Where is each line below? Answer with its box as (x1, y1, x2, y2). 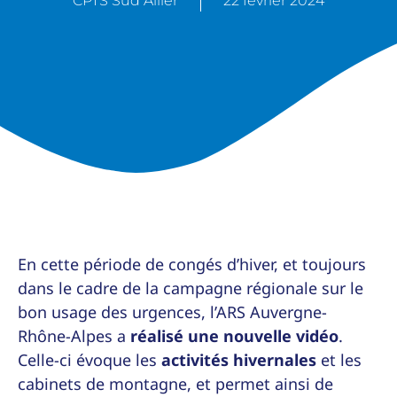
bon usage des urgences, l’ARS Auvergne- (18, 300, 327, 323)
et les (316, 348, 362, 370)
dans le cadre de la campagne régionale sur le (18, 276, 363, 299)
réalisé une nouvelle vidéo (130, 324, 339, 346)
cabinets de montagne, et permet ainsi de (18, 372, 333, 394)
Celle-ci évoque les (18, 348, 161, 370)
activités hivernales (161, 348, 316, 370)
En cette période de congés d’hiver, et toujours (18, 253, 366, 275)
